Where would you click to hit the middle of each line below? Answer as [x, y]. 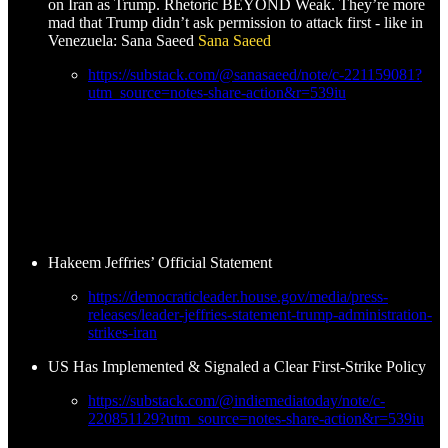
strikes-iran [122, 333]
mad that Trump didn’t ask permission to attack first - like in [235, 23]
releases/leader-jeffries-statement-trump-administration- [260, 315]
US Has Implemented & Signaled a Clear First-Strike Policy [237, 367]
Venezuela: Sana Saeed [123, 41]
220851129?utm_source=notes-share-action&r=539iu [256, 419]
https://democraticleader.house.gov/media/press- [238, 297]
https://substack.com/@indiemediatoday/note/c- [236, 401]
